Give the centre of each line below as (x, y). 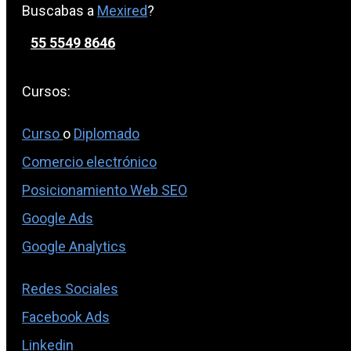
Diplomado (107, 134)
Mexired (122, 11)
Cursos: (46, 92)
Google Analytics (74, 247)
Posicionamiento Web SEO (105, 190)
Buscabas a (60, 11)
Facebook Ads (66, 317)
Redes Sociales (70, 289)
